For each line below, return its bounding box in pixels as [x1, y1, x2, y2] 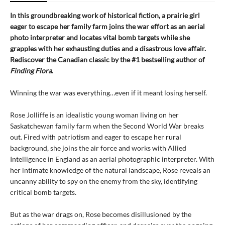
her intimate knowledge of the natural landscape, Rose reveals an [10, 165, 210, 174]
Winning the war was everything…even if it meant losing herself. [10, 88, 207, 97]
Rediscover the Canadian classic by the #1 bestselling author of [10, 55, 205, 64]
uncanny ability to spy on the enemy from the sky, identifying [10, 176, 197, 185]
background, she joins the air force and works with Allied [10, 143, 186, 152]
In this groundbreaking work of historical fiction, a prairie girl [10, 11, 200, 20]
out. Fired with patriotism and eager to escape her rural [10, 132, 181, 141]
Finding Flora [10, 66, 52, 75]
